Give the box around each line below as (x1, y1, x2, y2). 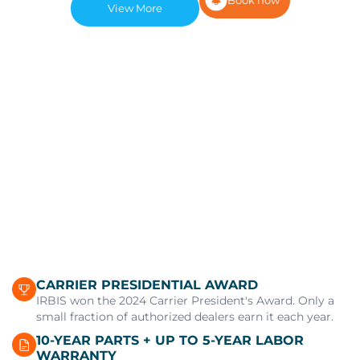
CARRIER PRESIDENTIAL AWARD (36, 276, 258, 292)
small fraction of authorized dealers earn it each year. (36, 309, 333, 324)
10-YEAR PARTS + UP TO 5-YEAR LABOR (36, 332, 304, 348)
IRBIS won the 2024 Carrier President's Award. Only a (36, 292, 334, 308)
